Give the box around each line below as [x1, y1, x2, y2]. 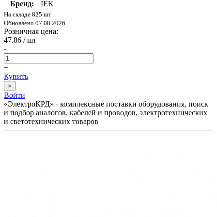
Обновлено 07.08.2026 [4, 19, 65, 27]
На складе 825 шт [4, 11, 51, 18]
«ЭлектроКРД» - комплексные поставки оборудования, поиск [4, 100, 208, 108]
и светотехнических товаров [4, 117, 98, 126]
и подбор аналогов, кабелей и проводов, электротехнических [4, 108, 207, 117]
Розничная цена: [4, 27, 58, 36]
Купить [4, 72, 28, 81]
